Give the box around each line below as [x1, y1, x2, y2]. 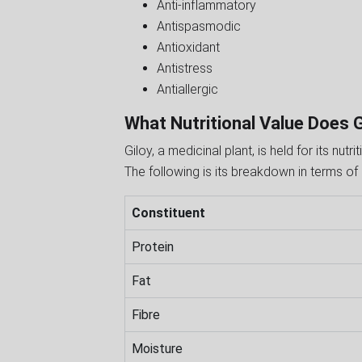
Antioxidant [157, 39, 223, 55]
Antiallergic [157, 81, 218, 97]
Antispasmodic [157, 18, 241, 34]
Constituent [132, 204, 205, 221]
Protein [132, 238, 174, 255]
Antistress [157, 60, 213, 76]
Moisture [132, 340, 183, 356]
